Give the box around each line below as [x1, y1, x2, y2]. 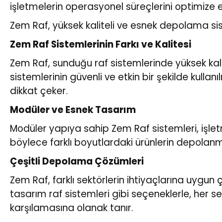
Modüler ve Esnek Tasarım [10, 103, 136, 116]
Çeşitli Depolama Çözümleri [10, 154, 144, 168]
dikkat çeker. [10, 84, 68, 98]
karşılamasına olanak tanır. [10, 201, 133, 215]
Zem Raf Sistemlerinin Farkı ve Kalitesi [10, 37, 191, 51]
